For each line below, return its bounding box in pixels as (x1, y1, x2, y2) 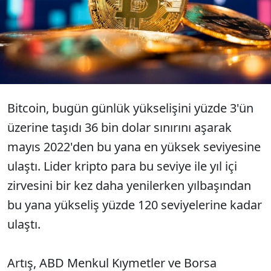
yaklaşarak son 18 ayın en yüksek (116, 1, 268, 15)
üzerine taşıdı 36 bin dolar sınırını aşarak (7, 119, 232, 135)
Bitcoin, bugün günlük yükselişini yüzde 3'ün (7, 100, 253, 116)
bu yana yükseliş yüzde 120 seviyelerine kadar (7, 197, 262, 213)
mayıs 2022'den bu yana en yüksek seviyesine (7, 139, 261, 155)
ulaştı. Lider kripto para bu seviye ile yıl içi (7, 158, 237, 174)
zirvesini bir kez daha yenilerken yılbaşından (7, 177, 251, 194)
